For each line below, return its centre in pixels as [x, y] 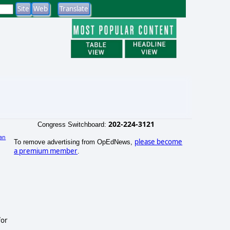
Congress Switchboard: [73, 124]
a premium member [46, 151]
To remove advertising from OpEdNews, [74, 142]
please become [159, 141]
